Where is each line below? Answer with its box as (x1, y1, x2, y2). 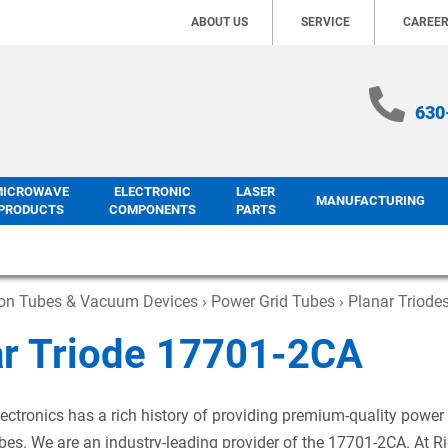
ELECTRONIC (113, 184, 191, 200)
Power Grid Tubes (211, 292, 335, 311)
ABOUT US (191, 15, 248, 29)
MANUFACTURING (315, 193, 425, 209)
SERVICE (301, 15, 350, 29)
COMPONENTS (108, 202, 196, 218)
